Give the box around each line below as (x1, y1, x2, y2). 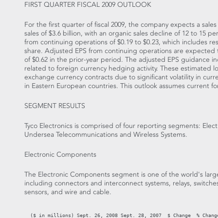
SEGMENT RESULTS (24, 101, 85, 110)
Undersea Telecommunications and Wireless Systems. (24, 130, 187, 139)
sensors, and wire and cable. (24, 187, 111, 197)
